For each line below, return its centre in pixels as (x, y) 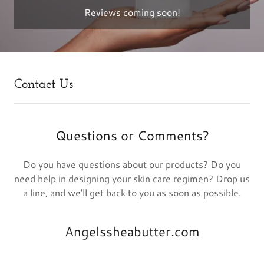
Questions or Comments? (132, 135)
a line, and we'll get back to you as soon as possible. (132, 192)
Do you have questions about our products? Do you (132, 164)
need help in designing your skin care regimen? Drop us (132, 178)
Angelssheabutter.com (132, 231)
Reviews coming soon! (132, 12)
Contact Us (44, 85)
